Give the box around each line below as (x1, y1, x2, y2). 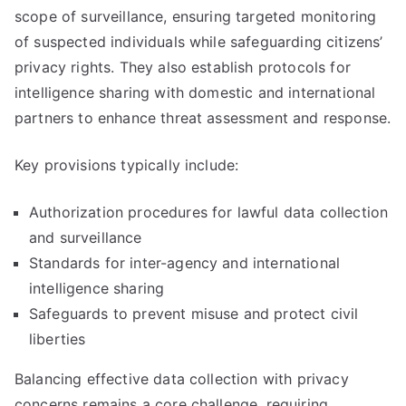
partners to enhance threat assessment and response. (14, 109, 391, 127)
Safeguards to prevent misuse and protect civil (29, 304, 359, 323)
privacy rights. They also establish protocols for (14, 58, 351, 76)
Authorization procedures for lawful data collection (29, 203, 389, 221)
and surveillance (29, 228, 142, 246)
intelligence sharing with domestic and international (14, 83, 376, 101)
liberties (29, 330, 86, 348)
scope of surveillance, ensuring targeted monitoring (14, 7, 377, 25)
